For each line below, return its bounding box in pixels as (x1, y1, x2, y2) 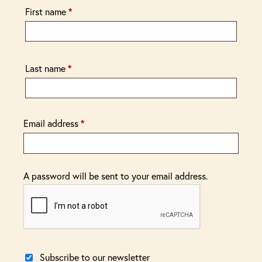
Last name (25, 61, 68, 74)
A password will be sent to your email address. (23, 169, 208, 182)
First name (25, 5, 68, 18)
